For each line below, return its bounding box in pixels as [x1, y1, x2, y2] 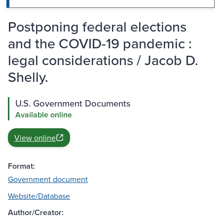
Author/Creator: [8, 207, 64, 219]
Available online [15, 109, 72, 121]
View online [14, 132, 56, 144]
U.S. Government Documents [15, 97, 131, 110]
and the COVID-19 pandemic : [8, 33, 192, 54]
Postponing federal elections [8, 16, 186, 37]
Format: [8, 160, 35, 172]
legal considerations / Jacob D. [8, 50, 198, 71]
